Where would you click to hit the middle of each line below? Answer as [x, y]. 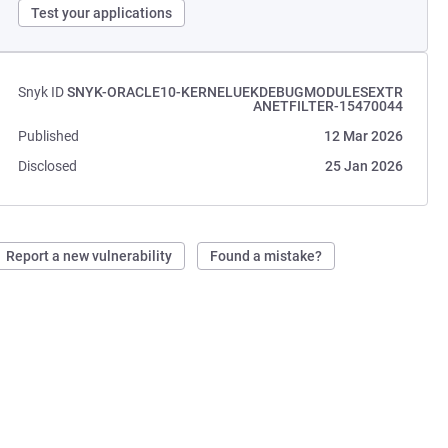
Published [49, 136]
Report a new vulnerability [89, 256]
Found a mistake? [266, 256]
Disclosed [48, 166]
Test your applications [102, 13]
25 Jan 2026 [363, 166]
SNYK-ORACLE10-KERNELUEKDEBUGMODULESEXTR [234, 92]
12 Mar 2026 [363, 136]
